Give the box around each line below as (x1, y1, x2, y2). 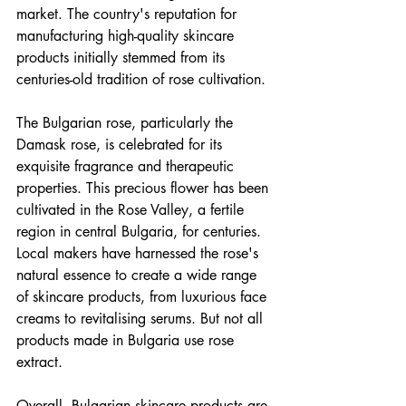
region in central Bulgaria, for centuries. (16, 221, 266, 241)
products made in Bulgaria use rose (16, 330, 238, 350)
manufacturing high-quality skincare (16, 25, 238, 45)
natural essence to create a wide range (16, 265, 261, 285)
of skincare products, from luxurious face (16, 286, 271, 306)
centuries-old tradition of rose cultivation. (16, 69, 266, 89)
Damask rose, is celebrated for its (16, 134, 227, 154)
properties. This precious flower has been (16, 178, 273, 198)
